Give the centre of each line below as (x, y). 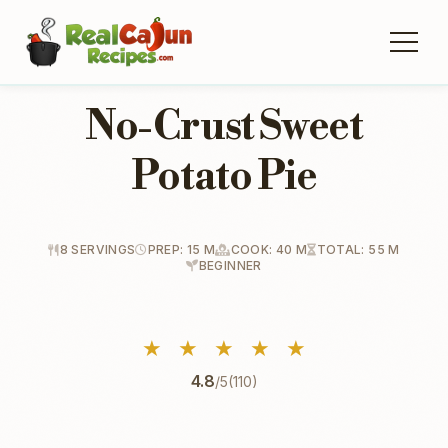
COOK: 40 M (269, 249)
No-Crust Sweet (224, 127)
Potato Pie (223, 177)
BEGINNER (230, 265)
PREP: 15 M (181, 249)
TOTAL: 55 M (358, 249)
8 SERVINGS (97, 249)
